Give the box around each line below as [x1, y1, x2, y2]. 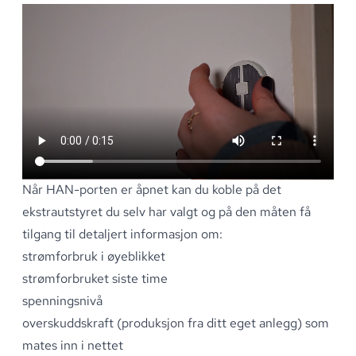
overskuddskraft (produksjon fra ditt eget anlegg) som [22, 315, 329, 332]
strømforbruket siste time [22, 270, 168, 288]
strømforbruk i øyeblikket [22, 248, 165, 265]
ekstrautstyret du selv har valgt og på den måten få [22, 203, 311, 221]
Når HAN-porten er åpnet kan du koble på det [22, 181, 281, 199]
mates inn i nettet [22, 337, 123, 354]
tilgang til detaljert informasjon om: [22, 226, 222, 243]
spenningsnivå [22, 292, 103, 310]
